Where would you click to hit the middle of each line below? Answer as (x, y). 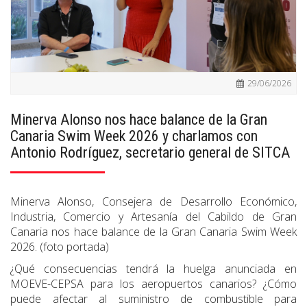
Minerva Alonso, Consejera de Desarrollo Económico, (153, 202)
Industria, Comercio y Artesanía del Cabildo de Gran (153, 217)
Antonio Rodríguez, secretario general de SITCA (150, 153)
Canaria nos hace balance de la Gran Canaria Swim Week (153, 232)
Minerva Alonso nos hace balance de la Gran (139, 120)
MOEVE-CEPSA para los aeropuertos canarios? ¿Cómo (153, 284)
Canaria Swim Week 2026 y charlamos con (134, 136)
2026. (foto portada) (60, 247)
